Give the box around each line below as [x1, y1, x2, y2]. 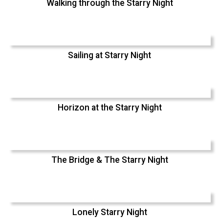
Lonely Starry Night [72, 207, 147, 217]
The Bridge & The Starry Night [51, 154, 168, 165]
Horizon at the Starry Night [57, 102, 162, 112]
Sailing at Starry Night [68, 50, 151, 60]
